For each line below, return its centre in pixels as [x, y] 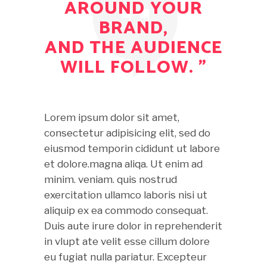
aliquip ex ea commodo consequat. [126, 210]
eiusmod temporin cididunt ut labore [132, 148]
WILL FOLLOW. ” [133, 67]
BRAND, [133, 28]
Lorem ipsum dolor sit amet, [112, 117]
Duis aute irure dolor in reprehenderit [133, 226]
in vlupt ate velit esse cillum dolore [127, 241]
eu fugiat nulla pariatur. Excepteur [125, 257]
